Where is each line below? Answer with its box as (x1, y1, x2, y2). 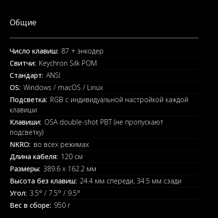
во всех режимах (34, 140, 89, 149)
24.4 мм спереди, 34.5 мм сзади (80, 176, 182, 185)
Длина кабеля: (10, 152, 58, 161)
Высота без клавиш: (10, 176, 77, 185)
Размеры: (10, 164, 40, 173)
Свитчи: (10, 58, 36, 68)
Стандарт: (10, 71, 43, 80)
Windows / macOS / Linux (23, 83, 103, 92)
